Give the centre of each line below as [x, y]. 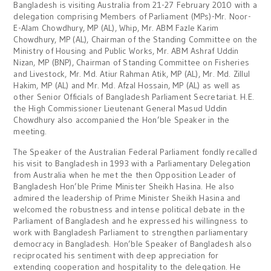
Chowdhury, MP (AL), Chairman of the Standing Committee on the [135, 39]
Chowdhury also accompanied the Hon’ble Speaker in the [122, 119]
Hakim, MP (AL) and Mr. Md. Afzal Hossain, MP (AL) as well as [127, 85]
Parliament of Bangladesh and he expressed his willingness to [131, 220]
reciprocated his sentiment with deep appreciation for [116, 255]
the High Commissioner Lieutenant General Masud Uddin [120, 108]
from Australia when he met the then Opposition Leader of [125, 175]
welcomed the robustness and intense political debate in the [129, 209]
